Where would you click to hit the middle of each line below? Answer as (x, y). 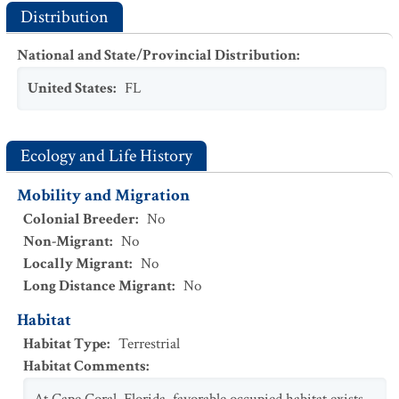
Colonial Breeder (79, 219)
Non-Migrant (66, 241)
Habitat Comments (85, 366)
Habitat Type (65, 344)
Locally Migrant (76, 264)
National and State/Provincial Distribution (157, 55)
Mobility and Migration (103, 195)
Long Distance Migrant (98, 286)
